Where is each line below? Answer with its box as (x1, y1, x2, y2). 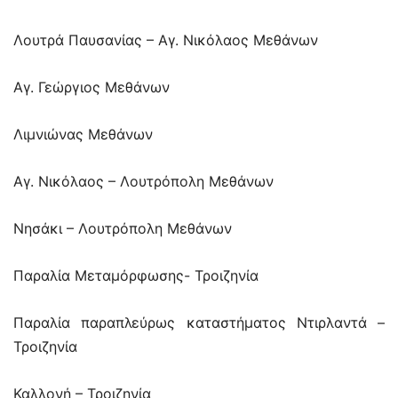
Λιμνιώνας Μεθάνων (13, 125, 153, 144)
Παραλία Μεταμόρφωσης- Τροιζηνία (13, 267, 259, 285)
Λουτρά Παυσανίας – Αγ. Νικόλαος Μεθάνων (13, 31, 318, 50)
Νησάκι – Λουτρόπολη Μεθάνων (13, 219, 232, 238)
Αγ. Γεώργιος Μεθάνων (13, 78, 170, 97)
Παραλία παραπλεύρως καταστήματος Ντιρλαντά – (13, 314, 385, 332)
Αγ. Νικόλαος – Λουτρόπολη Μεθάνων (13, 172, 274, 191)
